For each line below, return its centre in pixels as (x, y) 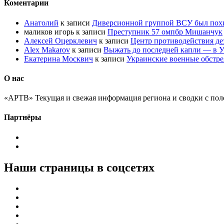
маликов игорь (49, 31)
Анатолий (41, 22)
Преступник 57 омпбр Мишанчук (165, 31)
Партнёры (23, 117)
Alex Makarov (47, 49)
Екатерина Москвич (58, 58)
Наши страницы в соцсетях (79, 167)
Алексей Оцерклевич (60, 40)
